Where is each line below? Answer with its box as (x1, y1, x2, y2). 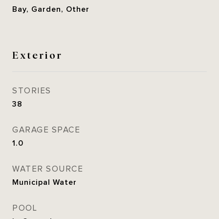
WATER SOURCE (12, 164, 83, 174)
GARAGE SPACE (12, 125, 80, 135)
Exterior (12, 47, 63, 61)
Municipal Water (12, 178, 77, 187)
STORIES (12, 86, 51, 96)
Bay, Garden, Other (12, 5, 89, 14)
